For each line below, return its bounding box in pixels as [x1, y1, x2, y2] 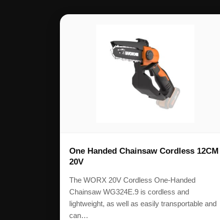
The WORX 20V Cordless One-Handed [69, 176, 195, 185]
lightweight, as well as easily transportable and [69, 199, 217, 208]
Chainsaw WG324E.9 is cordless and [69, 188, 189, 196]
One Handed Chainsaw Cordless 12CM [69, 146, 219, 156]
